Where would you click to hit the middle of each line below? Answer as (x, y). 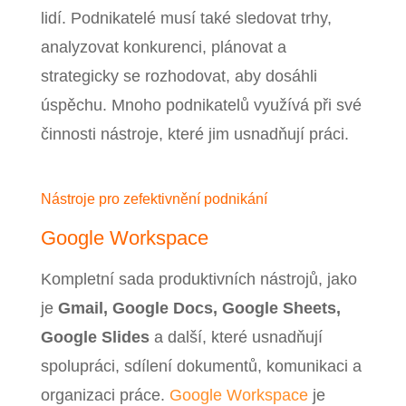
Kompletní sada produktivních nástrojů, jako (198, 280)
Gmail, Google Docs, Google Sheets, (197, 309)
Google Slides (95, 338)
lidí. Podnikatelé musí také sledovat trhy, (186, 19)
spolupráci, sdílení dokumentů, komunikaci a (201, 367)
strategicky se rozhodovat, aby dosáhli (179, 77)
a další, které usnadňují (236, 338)
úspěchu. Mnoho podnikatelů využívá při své (201, 106)
